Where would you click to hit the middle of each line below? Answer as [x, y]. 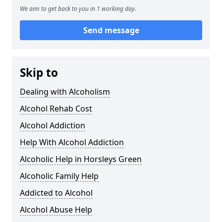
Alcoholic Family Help [59, 176]
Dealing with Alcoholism [65, 92]
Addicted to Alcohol [56, 193]
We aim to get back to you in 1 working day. [78, 9]
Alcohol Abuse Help [56, 210]
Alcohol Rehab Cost [56, 109]
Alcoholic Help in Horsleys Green [81, 159]
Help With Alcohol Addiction [72, 142]
